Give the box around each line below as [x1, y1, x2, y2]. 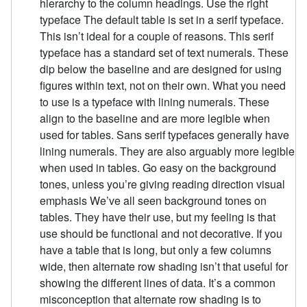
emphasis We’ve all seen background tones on [40, 193, 267, 209]
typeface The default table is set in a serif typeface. [40, 12, 284, 28]
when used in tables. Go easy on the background [40, 160, 277, 176]
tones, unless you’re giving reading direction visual [40, 176, 286, 193]
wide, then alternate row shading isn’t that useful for [40, 258, 288, 275]
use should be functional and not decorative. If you [40, 225, 283, 242]
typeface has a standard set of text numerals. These [40, 45, 289, 61]
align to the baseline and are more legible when [40, 110, 271, 127]
